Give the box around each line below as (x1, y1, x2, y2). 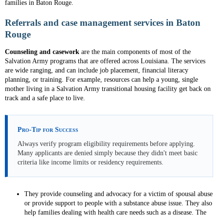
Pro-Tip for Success (18, 126, 78, 133)
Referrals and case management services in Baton (5, 18, 200, 28)
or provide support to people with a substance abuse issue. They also (24, 200, 212, 207)
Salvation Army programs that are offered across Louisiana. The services (5, 57, 205, 65)
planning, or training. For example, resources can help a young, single (5, 76, 198, 83)
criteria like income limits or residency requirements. (18, 159, 163, 166)
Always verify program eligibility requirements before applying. (18, 140, 195, 147)
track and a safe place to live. (5, 94, 85, 102)
